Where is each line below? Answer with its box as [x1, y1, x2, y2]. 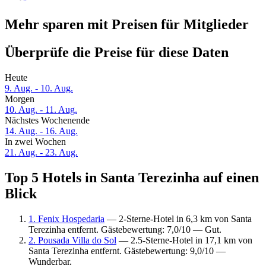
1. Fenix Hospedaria [28, 213, 104, 224]
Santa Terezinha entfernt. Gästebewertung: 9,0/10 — [28, 245, 226, 256]
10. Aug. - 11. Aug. [5, 104, 77, 115]
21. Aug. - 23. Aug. [5, 147, 78, 158]
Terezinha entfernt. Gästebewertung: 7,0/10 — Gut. [28, 224, 221, 235]
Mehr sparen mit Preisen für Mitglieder [5, 17, 249, 33]
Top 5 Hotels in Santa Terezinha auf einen [5, 170, 259, 186]
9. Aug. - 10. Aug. [5, 83, 73, 94]
